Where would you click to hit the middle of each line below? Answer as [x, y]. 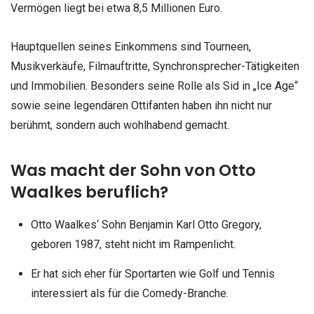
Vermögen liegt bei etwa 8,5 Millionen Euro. [116, 8]
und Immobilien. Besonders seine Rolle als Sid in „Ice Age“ [154, 86]
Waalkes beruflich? [89, 192]
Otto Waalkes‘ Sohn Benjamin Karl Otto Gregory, [146, 224]
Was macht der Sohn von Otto [133, 170]
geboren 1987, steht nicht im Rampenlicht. [133, 244]
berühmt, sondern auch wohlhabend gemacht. [120, 125]
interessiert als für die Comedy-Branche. [129, 293]
